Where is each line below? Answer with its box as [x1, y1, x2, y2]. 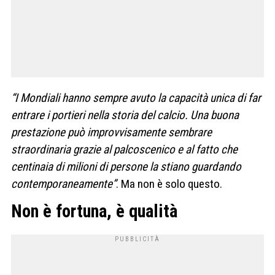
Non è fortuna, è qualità [11, 201, 177, 222]
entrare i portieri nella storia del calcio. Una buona [11, 107, 239, 122]
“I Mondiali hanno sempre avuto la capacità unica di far [11, 90, 261, 105]
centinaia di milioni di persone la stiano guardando [11, 159, 241, 174]
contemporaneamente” [11, 176, 116, 191]
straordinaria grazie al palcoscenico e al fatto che [11, 142, 238, 157]
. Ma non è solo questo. [116, 176, 222, 191]
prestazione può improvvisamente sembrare [11, 125, 212, 139]
